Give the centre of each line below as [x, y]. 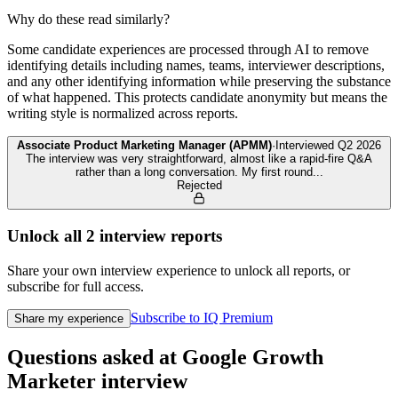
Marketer [52, 381]
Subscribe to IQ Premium [202, 317]
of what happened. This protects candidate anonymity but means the [197, 98]
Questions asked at [95, 357]
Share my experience [69, 318]
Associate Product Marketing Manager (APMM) [144, 146]
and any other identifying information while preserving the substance [199, 82]
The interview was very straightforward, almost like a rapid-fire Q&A [199, 159]
